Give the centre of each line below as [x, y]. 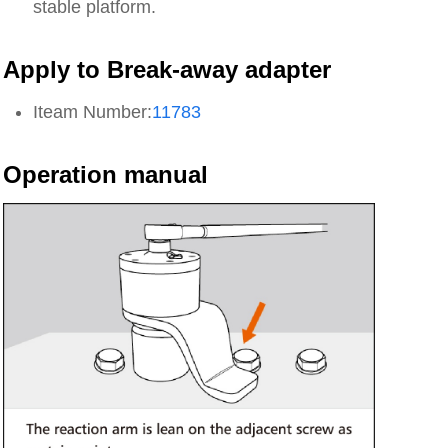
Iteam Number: [93, 112]
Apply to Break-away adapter [167, 69]
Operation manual [106, 174]
